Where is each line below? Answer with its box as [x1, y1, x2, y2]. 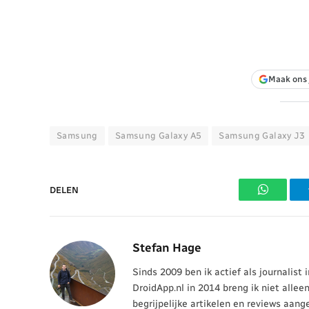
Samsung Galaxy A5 [114, 130, 202, 141]
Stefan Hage [132, 241, 201, 255]
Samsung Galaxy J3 [219, 130, 306, 141]
